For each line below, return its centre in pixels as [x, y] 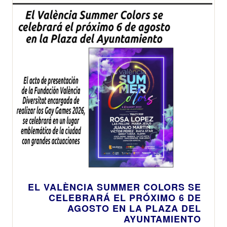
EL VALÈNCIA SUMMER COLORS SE [115, 187]
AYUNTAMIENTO [162, 219]
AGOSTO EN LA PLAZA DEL [134, 208]
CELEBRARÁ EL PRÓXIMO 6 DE [125, 197]
